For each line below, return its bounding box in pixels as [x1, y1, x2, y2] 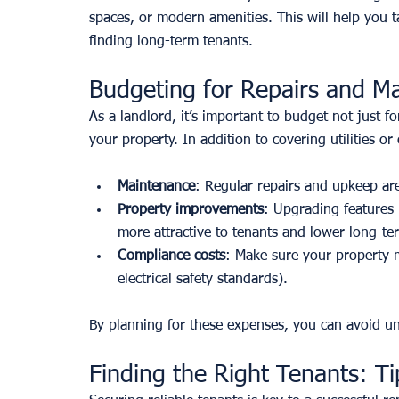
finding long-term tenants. [89, 34, 253, 49]
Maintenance [118, 179, 195, 194]
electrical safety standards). [118, 272, 288, 287]
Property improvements [118, 202, 264, 217]
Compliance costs [118, 248, 225, 264]
